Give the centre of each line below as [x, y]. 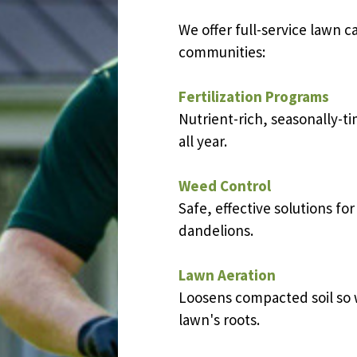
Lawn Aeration [227, 275]
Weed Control [225, 186]
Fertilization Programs [254, 97]
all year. [203, 141]
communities [220, 52]
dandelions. [216, 231]
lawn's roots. [219, 320]
